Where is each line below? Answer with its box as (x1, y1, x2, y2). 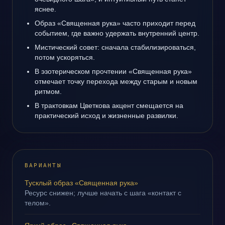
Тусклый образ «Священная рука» (25, 179, 138, 187)
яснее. (35, 5, 56, 13)
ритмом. (35, 87, 62, 95)
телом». (25, 199, 51, 207)
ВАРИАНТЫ (25, 162, 62, 169)
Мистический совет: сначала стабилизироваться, (35, 43, 196, 51)
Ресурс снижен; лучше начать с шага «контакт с (25, 189, 181, 197)
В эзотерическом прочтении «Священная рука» (35, 67, 192, 75)
